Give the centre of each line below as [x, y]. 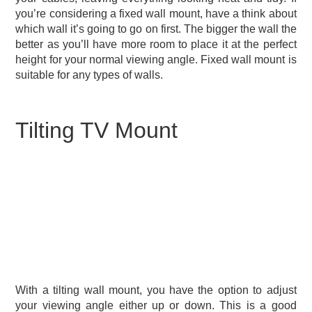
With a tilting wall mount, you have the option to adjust [156, 290]
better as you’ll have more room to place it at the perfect [156, 44]
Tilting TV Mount [97, 130]
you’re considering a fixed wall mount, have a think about [156, 13]
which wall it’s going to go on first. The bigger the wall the [156, 29]
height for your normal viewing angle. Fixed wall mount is [156, 59]
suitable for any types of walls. [89, 75]
